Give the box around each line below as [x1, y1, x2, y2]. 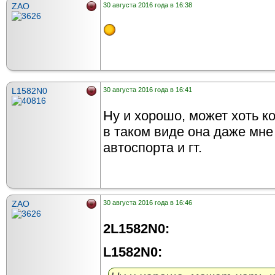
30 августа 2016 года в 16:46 [103, 199, 192, 207]
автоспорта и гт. [103, 140, 202, 156]
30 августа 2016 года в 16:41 [103, 86, 192, 94]
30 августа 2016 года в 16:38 [103, 1, 192, 9]
